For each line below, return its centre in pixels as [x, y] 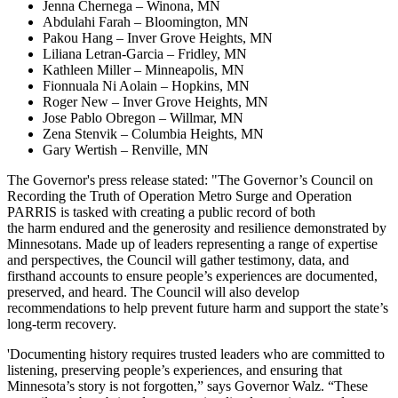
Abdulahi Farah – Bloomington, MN [146, 22]
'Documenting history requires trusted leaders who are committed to [196, 354]
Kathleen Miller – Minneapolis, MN [143, 70]
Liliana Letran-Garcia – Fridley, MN [145, 54]
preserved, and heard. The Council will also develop [153, 292]
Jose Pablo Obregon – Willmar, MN [143, 118]
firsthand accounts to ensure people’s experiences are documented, [192, 276]
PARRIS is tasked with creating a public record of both [161, 212]
